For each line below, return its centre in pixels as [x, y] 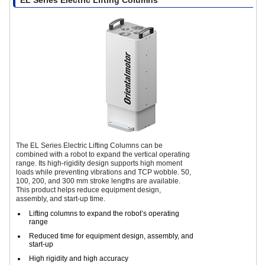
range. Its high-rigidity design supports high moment [99, 163]
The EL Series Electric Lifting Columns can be [89, 145]
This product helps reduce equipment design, [88, 190]
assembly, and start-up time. [61, 198]
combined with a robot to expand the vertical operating [103, 154]
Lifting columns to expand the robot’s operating [104, 213]
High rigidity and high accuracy [79, 258]
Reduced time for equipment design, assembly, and [111, 236]
